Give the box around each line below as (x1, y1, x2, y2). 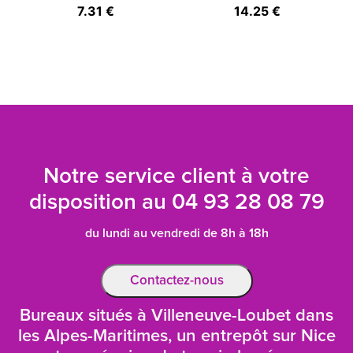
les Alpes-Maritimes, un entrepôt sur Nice (17, 328, 336, 345)
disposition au (28, 191, 172, 214)
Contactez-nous (129, 274, 224, 288)
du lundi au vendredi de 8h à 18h (84, 227, 269, 240)
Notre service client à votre (43, 165, 310, 188)
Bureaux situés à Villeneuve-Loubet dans (20, 307, 333, 325)
